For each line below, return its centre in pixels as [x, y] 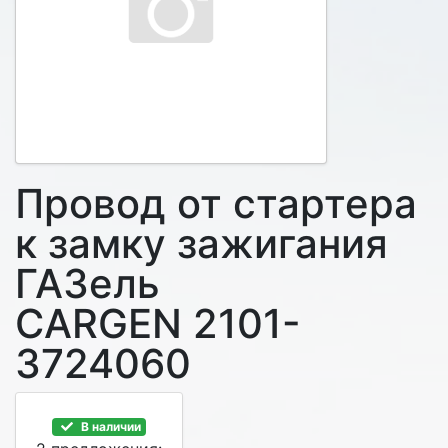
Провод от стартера [216, 203]
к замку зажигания [201, 243]
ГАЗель [87, 283]
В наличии [109, 426]
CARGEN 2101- [158, 323]
